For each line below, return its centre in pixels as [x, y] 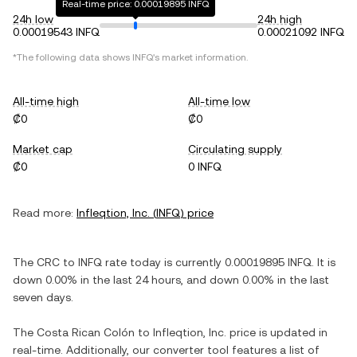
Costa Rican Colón [86, 332]
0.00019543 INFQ [56, 32]
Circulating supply [235, 149]
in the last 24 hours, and [143, 280]
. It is [324, 262]
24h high [280, 19]
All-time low [219, 101]
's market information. [200, 57]
